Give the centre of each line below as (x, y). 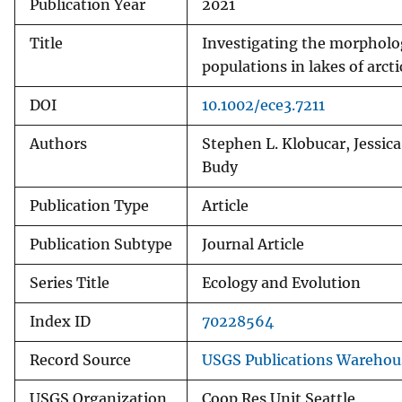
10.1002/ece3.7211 (263, 105)
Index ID (60, 321)
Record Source (80, 360)
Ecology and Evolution (281, 283)
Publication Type (89, 205)
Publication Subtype (101, 244)
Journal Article (253, 244)
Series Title (70, 283)
